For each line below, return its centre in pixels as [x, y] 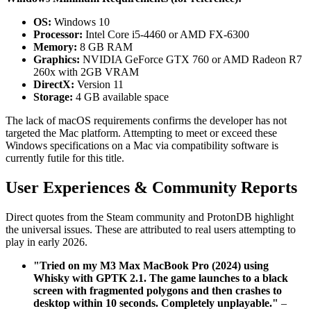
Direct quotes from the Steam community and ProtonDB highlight [150, 217]
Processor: [58, 35]
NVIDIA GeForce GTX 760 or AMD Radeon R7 [191, 60]
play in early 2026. [47, 242]
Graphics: [57, 60]
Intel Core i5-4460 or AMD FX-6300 [166, 35]
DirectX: [54, 85]
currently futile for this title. [65, 158]
